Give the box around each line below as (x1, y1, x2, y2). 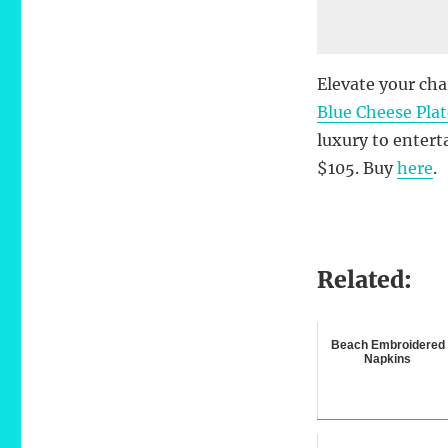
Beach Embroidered (330, 337, 445, 352)
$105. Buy (316, 157, 397, 178)
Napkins (364, 351, 412, 366)
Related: (316, 264, 412, 294)
